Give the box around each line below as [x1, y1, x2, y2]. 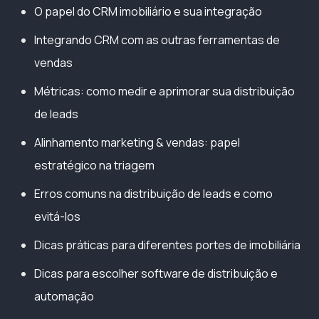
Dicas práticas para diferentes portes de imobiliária [34, 236, 300, 253]
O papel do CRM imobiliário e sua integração [34, 3, 262, 19]
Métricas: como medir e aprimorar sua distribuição [34, 83, 295, 99]
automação [34, 288, 94, 304]
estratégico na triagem [34, 157, 155, 173]
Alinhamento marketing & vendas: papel [34, 134, 240, 150]
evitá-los [34, 208, 80, 224]
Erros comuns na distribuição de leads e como [34, 185, 273, 202]
